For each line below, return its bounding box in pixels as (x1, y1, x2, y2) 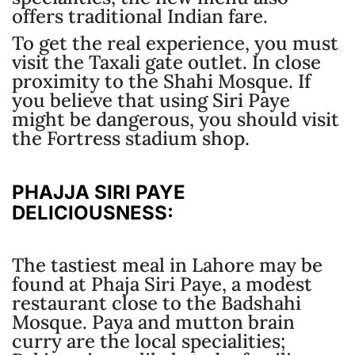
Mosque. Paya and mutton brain (12, 310, 295, 335)
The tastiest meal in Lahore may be (12, 253, 323, 278)
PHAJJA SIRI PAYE (12, 181, 185, 204)
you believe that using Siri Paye (12, 88, 290, 113)
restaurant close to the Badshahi (12, 291, 301, 316)
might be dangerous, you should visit (12, 107, 339, 132)
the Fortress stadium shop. (12, 126, 250, 151)
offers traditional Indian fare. (12, 4, 268, 29)
